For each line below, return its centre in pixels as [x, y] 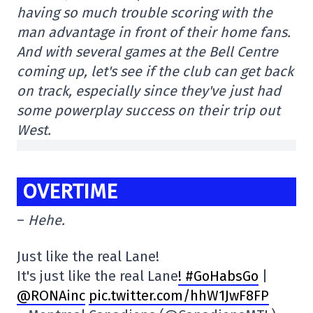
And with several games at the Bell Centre [147, 52]
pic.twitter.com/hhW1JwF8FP [179, 296]
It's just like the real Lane [97, 276]
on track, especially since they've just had [149, 91]
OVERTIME [70, 191]
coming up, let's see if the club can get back [155, 71]
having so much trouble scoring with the [145, 13]
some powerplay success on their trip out [148, 110]
